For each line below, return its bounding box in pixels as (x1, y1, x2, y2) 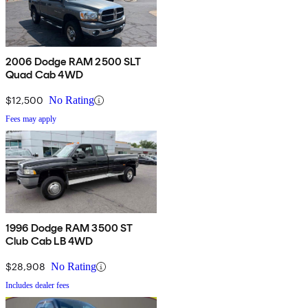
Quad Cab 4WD (5, 68, 83, 82)
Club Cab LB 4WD (5, 234, 93, 248)
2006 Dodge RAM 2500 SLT (5, 55, 141, 69)
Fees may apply (5, 114, 56, 124)
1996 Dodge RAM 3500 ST (5, 221, 133, 235)
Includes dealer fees (5, 280, 69, 291)
